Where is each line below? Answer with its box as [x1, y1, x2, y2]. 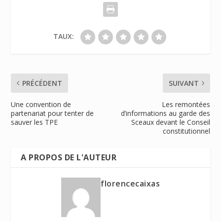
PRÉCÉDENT [22, 78, 63, 88]
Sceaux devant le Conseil [131, 117, 210, 127]
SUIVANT [168, 78, 199, 88]
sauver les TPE [11, 117, 58, 127]
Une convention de [11, 99, 72, 109]
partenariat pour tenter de [11, 108, 94, 118]
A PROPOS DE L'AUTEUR [21, 151, 117, 163]
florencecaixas [101, 178, 160, 189]
